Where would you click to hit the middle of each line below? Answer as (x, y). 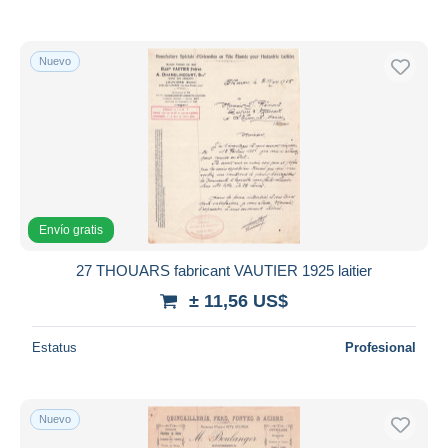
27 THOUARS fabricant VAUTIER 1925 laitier (224, 270)
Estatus (54, 347)
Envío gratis (71, 229)
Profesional (380, 347)
